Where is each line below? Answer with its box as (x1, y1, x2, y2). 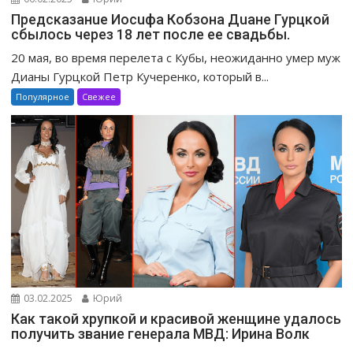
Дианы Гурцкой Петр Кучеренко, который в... (11, 68, 269, 84)
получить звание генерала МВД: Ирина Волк (11, 325, 310, 343)
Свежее (82, 90, 117, 102)
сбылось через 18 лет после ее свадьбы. (11, 25, 291, 43)
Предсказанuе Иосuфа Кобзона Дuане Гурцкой (11, 10, 330, 28)
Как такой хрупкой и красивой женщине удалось (11, 310, 342, 328)
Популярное (16, 90, 70, 102)
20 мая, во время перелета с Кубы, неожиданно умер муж (11, 49, 341, 65)
